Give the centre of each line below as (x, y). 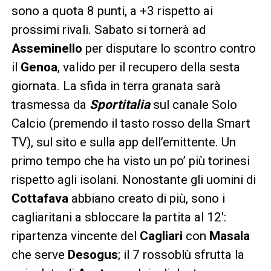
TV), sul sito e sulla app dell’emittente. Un (123, 142)
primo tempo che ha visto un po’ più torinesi (130, 161)
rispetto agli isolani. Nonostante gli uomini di (133, 180)
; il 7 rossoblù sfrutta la (181, 255)
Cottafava (40, 198)
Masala (229, 236)
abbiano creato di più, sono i (146, 198)
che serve (39, 255)
